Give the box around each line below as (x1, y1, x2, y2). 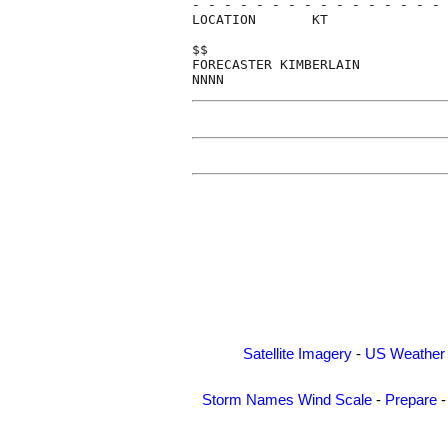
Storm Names (201, 392, 294, 409)
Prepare (384, 392, 437, 409)
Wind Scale (297, 392, 372, 409)
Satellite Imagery (243, 345, 352, 362)
